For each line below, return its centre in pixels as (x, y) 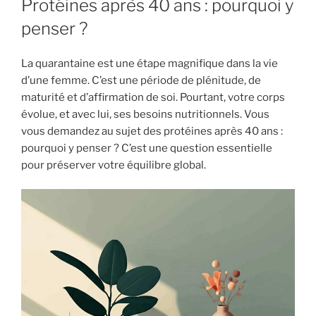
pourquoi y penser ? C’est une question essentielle (147, 148)
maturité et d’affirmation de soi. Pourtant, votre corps (153, 97)
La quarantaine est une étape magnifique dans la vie (150, 63)
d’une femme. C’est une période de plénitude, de (141, 80)
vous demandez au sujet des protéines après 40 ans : (152, 131)
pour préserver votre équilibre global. (114, 165)
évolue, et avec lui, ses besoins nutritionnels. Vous (145, 114)
